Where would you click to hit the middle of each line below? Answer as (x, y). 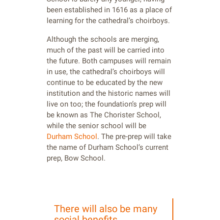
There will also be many (106, 208)
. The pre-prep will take (134, 137)
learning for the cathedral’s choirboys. (108, 21)
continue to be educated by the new (105, 83)
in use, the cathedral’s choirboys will (106, 72)
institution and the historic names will (109, 94)
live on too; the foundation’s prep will (107, 104)
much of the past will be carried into (106, 50)
